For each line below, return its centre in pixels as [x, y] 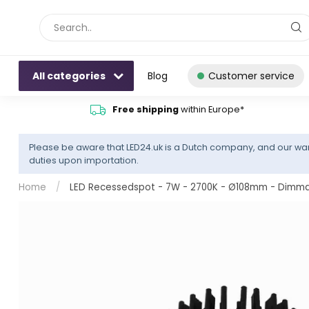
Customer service [251, 76]
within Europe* [211, 109]
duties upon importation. [84, 160]
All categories [70, 76]
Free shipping [145, 109]
